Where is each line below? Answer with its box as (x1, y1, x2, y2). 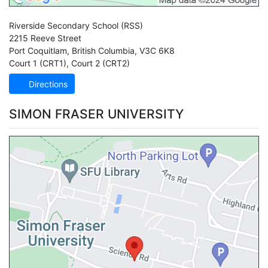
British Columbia (72, 45, 135, 56)
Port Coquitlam (9, 45, 67, 56)
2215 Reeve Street (9, 33, 81, 44)
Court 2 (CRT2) (69, 58, 130, 69)
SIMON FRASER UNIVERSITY (9, 106, 184, 121)
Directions (26, 78, 68, 89)
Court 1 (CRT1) (9, 58, 66, 69)
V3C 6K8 (139, 45, 175, 56)
